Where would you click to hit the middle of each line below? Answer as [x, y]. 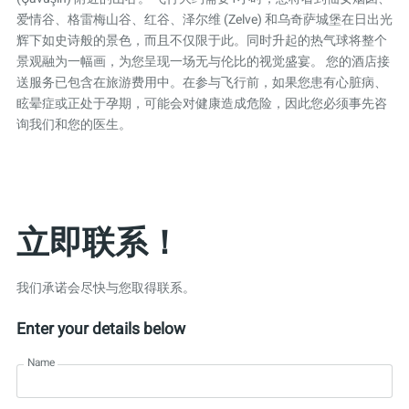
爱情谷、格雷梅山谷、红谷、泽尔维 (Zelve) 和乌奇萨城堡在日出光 [204, 20]
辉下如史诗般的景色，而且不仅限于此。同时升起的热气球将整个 [201, 41]
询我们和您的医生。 [73, 125]
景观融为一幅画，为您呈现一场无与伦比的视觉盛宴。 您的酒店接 [203, 62]
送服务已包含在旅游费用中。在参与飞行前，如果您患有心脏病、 [201, 83]
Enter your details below [100, 330]
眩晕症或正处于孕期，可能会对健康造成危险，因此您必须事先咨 [201, 104]
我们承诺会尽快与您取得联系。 [105, 288]
